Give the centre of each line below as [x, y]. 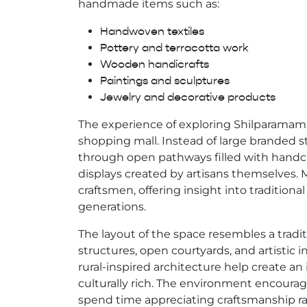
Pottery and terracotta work [174, 48]
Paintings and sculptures [165, 81]
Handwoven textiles [152, 32]
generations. [112, 207]
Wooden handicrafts [155, 65]
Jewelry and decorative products [188, 98]
